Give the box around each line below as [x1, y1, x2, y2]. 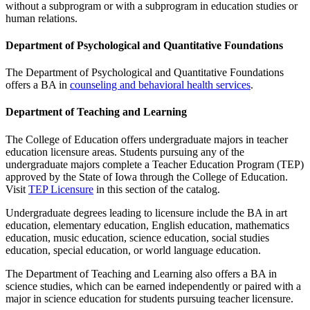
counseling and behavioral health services [70, 79, 250, 91]
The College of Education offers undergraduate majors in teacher [6, 133, 288, 145]
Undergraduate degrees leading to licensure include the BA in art [6, 206, 287, 219]
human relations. [6, 12, 77, 24]
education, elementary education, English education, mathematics [6, 219, 289, 231]
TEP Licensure [28, 183, 93, 195]
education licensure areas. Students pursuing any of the [6, 145, 244, 158]
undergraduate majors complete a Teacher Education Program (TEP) [6, 158, 304, 170]
